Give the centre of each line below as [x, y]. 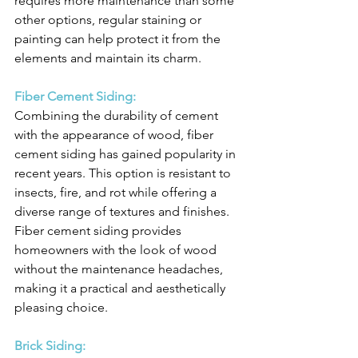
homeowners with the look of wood [117, 250]
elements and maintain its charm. [108, 58]
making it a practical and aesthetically [121, 288]
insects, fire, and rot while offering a [117, 193]
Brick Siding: [50, 346]
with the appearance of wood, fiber [115, 135]
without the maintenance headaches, [120, 269]
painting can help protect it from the [119, 39]
